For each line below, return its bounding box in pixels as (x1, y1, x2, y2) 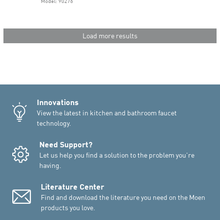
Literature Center (41, 181, 104, 191)
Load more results (82, 31, 137, 40)
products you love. (41, 203, 95, 212)
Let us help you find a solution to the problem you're (39, 151, 194, 159)
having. (39, 161, 61, 169)
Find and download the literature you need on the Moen (41, 193, 205, 201)
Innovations (37, 97, 79, 107)
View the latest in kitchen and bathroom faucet (37, 109, 177, 117)
